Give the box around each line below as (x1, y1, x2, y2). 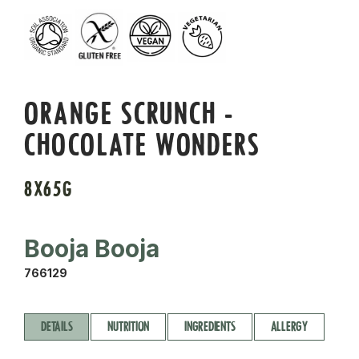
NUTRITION (107, 318, 150, 336)
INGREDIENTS (184, 318, 236, 336)
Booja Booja (24, 234, 159, 264)
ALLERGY (270, 318, 308, 336)
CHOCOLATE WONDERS (24, 126, 261, 164)
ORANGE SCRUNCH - (24, 95, 234, 133)
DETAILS (41, 318, 73, 336)
